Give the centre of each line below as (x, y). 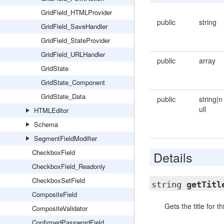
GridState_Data (63, 96)
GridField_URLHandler (73, 54)
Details (173, 157)
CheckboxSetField (58, 180)
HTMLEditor (51, 110)
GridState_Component (73, 82)
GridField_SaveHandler (74, 26)
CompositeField (54, 194)
